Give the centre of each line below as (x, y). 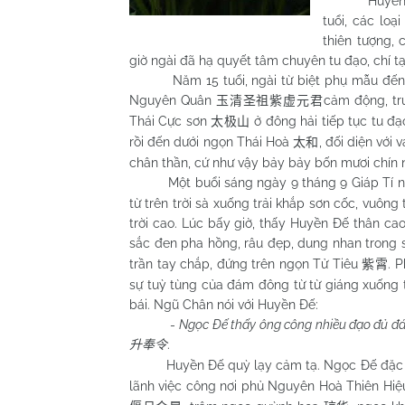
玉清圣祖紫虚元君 (269, 101)
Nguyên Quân (173, 100)
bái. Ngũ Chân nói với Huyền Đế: (224, 305)
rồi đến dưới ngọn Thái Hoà (212, 142)
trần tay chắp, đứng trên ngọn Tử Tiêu (246, 264)
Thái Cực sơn (170, 121)
